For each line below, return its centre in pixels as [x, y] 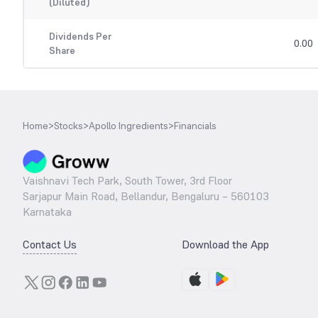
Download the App [225, 245]
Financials [195, 126]
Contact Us [50, 245]
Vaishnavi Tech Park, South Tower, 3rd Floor [127, 181]
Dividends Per [80, 37]
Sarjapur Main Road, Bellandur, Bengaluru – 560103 [146, 197]
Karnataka [47, 212]
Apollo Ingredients [128, 126]
